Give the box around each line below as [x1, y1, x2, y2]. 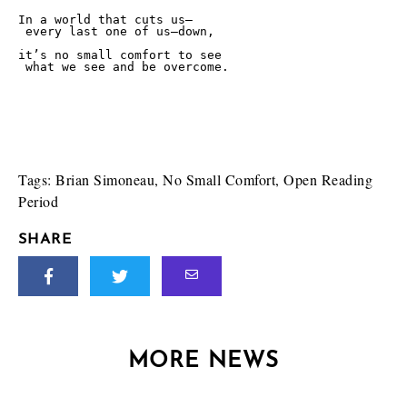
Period [18, 192, 58, 211]
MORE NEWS [128, 351, 279, 372]
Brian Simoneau [55, 170, 154, 189]
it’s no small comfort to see [18, 48, 229, 62]
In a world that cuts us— [18, 13, 193, 26]
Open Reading [283, 170, 372, 189]
